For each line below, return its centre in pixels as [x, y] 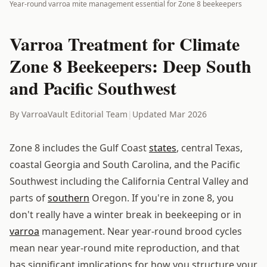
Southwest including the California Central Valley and [129, 181]
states [163, 148]
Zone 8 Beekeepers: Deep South [131, 65]
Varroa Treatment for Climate [125, 43]
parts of [29, 198]
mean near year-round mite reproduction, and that [125, 248]
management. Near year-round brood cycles [141, 231]
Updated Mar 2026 [170, 114]
